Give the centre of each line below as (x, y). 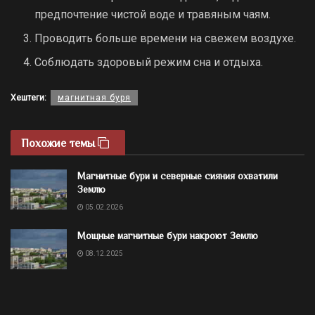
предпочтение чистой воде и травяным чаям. (153, 14)
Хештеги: (28, 97)
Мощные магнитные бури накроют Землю (168, 235)
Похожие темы (59, 143)
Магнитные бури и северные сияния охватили (178, 175)
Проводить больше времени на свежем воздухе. (166, 38)
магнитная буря (94, 97)
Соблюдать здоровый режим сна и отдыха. (149, 62)
